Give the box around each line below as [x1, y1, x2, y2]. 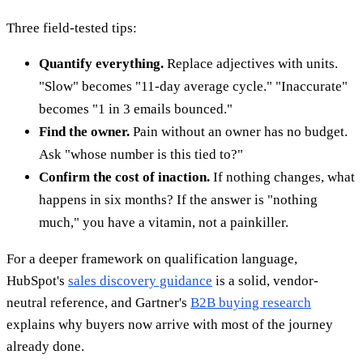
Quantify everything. [39, 55, 164, 71]
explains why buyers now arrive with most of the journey [6, 316, 333, 332]
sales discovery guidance [68, 272, 212, 288]
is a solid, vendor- [212, 272, 318, 288]
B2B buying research [190, 294, 311, 310]
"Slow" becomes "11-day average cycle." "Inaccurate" [39, 78, 348, 94]
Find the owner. [39, 123, 130, 139]
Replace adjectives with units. [164, 55, 338, 71]
